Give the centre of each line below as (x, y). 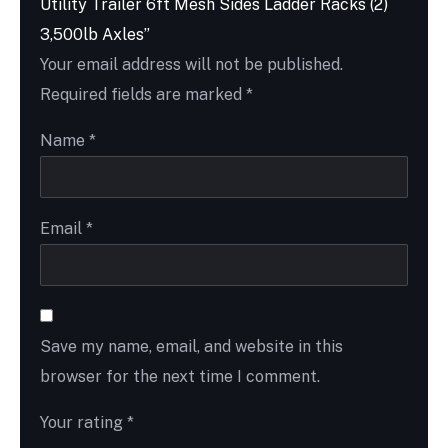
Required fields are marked (143, 94)
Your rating (83, 422)
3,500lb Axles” (95, 34)
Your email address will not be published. (191, 64)
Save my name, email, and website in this (191, 346)
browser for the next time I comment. (180, 376)
